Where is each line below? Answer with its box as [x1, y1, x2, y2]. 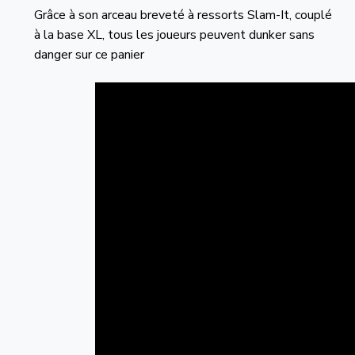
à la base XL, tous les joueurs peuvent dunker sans [33, 26, 315, 44]
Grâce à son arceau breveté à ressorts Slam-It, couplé [33, 6, 332, 24]
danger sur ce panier [33, 46, 144, 63]
